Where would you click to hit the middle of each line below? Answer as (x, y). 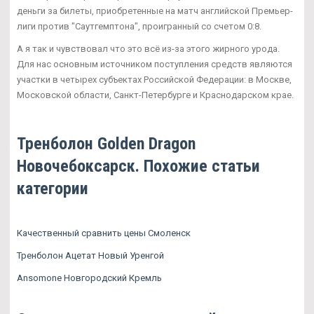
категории (53, 189)
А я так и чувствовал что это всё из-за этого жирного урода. (148, 49)
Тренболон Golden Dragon (106, 144)
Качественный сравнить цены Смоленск (104, 233)
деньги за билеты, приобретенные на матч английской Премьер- (155, 11)
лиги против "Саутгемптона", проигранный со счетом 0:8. (139, 27)
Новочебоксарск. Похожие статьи (138, 166)
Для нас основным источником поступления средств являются (155, 64)
